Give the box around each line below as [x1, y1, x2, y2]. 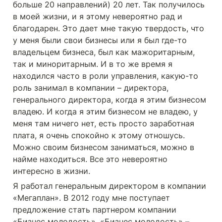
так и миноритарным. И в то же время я [13, 59, 172, 69]
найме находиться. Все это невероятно [13, 154, 167, 164]
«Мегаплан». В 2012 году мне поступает [13, 193, 170, 203]
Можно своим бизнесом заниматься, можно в [13, 142, 194, 152]
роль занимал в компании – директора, [13, 83, 168, 93]
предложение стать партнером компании [13, 205, 176, 215]
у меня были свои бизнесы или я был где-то [13, 35, 187, 45]
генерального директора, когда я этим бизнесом [13, 95, 206, 105]
